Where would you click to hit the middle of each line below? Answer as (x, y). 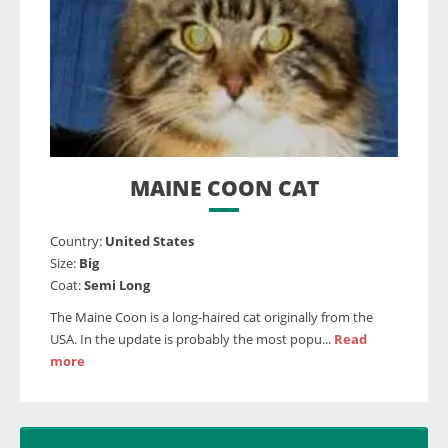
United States (149, 241)
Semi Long (117, 285)
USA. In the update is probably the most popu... (192, 339)
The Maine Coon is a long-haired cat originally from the (211, 317)
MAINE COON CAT (224, 188)
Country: (76, 241)
